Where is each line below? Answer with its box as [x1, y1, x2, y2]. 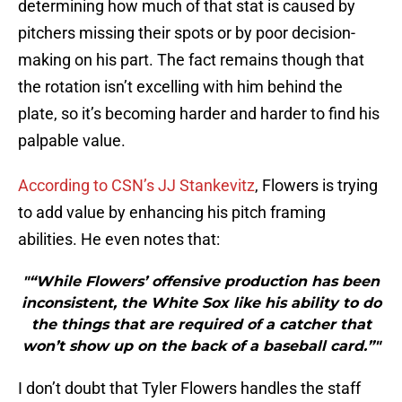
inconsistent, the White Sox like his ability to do [21, 294, 381, 312]
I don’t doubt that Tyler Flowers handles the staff [18, 379, 361, 398]
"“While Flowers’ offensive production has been [22, 273, 380, 291]
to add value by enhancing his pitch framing [18, 203, 326, 223]
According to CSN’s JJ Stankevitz [18, 176, 255, 196]
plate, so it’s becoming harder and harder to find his [18, 104, 380, 124]
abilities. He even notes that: [18, 230, 220, 249]
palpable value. [18, 131, 126, 151]
